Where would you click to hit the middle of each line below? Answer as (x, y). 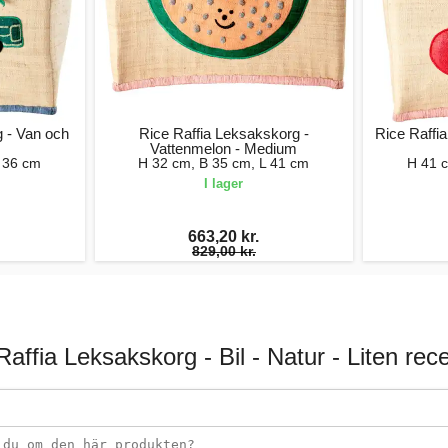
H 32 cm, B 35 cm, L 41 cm (224, 162)
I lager (224, 183)
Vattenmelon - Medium (224, 148)
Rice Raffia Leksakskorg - (223, 133)
